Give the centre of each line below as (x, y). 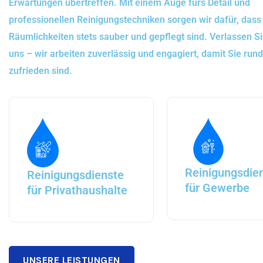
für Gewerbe (217, 188)
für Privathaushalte (77, 190)
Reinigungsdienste (75, 175)
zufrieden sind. (41, 70)
